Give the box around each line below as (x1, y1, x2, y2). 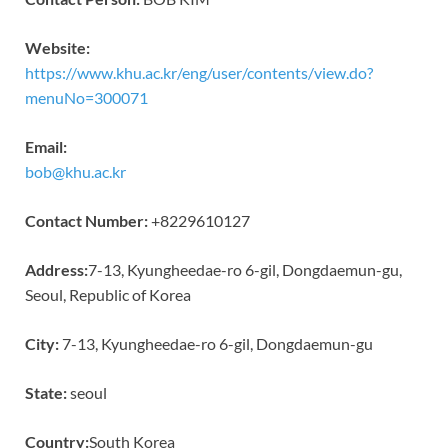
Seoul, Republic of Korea (25, 284, 191, 304)
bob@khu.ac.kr (25, 161, 126, 181)
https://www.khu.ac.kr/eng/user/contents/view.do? (25, 62, 373, 82)
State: (25, 382, 67, 402)
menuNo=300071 (25, 87, 148, 107)
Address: (25, 259, 88, 279)
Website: (25, 37, 90, 57)
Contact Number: (25, 210, 148, 230)
